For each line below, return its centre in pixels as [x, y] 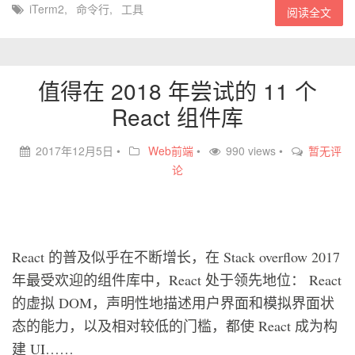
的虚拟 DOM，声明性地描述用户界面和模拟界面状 [173, 303]
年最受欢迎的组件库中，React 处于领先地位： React [177, 280]
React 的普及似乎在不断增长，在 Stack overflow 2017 [176, 257]
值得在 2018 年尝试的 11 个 [177, 90]
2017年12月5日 [74, 151]
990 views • [256, 151]
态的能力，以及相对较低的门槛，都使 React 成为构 [175, 326]
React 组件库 [177, 116]
